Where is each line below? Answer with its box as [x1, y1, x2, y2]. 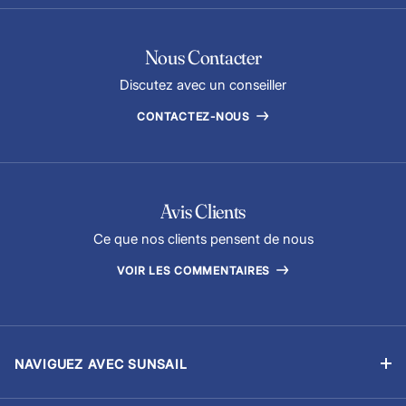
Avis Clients [159, 198, 246, 224]
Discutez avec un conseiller [120, 75, 286, 93]
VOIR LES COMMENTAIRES [117, 263, 274, 277]
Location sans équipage [14, 383, 160, 401]
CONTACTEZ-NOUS [137, 109, 254, 123]
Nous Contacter [144, 43, 262, 70]
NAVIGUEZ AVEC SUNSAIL [14, 355, 188, 372]
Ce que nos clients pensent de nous [92, 229, 314, 247]
